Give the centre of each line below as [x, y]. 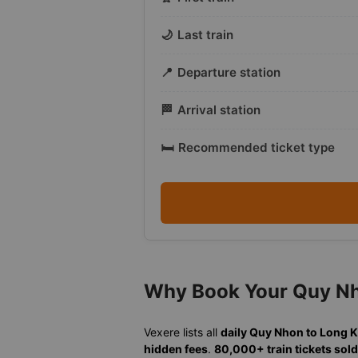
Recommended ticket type [257, 148]
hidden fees [176, 349]
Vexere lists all [182, 332]
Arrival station [219, 110]
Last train [205, 35]
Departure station [229, 73]
